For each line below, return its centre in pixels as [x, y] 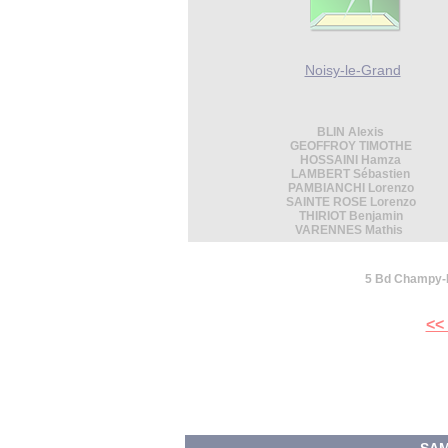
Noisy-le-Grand [352, 70]
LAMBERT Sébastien [350, 174]
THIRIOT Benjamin [350, 216]
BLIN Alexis [350, 132]
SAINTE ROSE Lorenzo [350, 202]
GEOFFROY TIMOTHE [350, 146]
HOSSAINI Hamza [350, 160]
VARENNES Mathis [350, 230]
